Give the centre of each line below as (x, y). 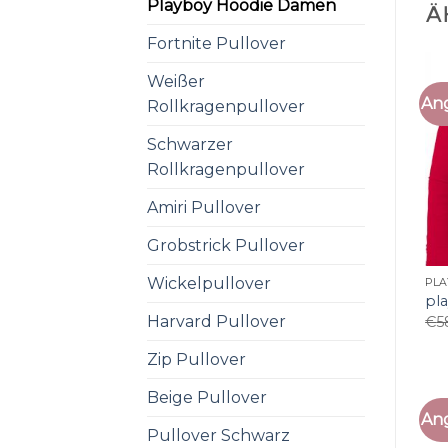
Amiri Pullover (204, 207)
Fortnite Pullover (216, 43)
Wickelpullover (209, 283)
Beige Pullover (207, 397)
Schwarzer (190, 144)
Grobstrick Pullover (226, 245)
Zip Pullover (196, 359)
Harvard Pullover (216, 321)
